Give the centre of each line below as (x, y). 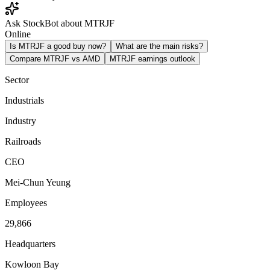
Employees (26, 202)
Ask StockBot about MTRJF (60, 23)
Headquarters (30, 243)
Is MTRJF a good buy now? (58, 46)
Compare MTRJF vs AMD (55, 58)
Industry (20, 121)
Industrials (24, 100)
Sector (17, 80)
